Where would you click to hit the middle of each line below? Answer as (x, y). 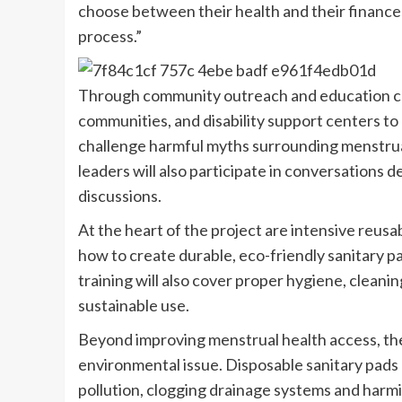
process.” (110, 35)
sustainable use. (134, 305)
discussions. (120, 195)
